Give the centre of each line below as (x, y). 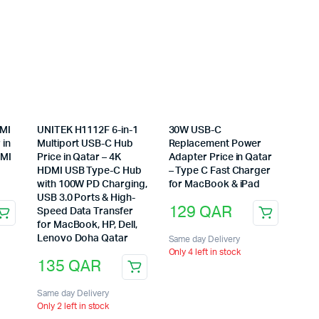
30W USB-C (195, 130)
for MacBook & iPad (214, 184)
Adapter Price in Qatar (220, 157)
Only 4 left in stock (204, 252)
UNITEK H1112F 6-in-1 (88, 130)
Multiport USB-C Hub (85, 143)
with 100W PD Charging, (92, 184)
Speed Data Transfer (85, 211)
